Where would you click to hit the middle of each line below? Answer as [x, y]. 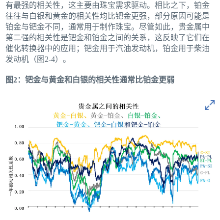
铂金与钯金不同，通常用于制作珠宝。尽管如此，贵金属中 [108, 27]
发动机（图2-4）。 [38, 59]
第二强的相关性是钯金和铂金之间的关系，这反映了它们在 [108, 37]
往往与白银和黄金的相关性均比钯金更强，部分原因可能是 [108, 16]
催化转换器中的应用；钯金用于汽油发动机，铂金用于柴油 [108, 48]
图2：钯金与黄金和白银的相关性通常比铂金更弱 [90, 80]
